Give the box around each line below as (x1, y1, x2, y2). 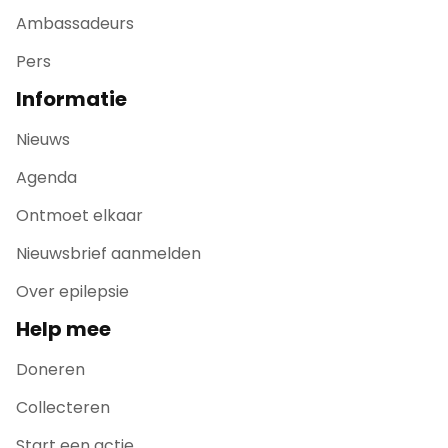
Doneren (16, 358, 85, 381)
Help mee (16, 315, 111, 343)
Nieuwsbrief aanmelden (16, 242, 201, 265)
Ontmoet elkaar (16, 204, 143, 227)
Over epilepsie (16, 280, 129, 303)
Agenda (16, 166, 77, 189)
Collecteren (16, 396, 110, 419)
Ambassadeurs (16, 12, 134, 35)
